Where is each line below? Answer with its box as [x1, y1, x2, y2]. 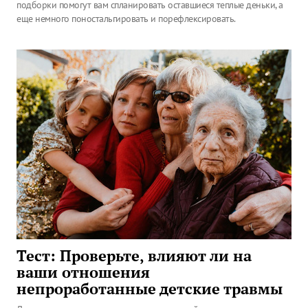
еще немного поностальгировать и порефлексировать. [16, 12, 236, 25]
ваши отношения [16, 263, 150, 282]
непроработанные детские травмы [16, 279, 283, 298]
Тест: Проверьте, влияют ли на [16, 246, 252, 265]
